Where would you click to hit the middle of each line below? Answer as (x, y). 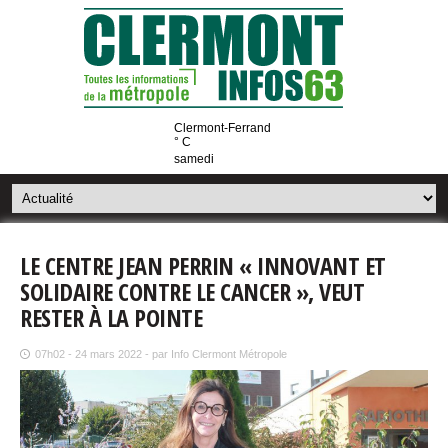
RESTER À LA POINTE (111, 317)
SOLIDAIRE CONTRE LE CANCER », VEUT (192, 291)
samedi (194, 159)
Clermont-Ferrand (222, 128)
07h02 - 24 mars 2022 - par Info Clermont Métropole (161, 354)
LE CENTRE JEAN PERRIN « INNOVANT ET (203, 265)
